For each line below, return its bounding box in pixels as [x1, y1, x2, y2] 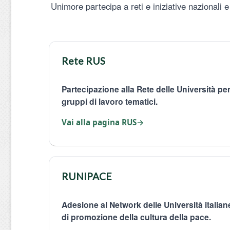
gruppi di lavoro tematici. [62, 95, 158, 108]
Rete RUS [62, 55, 105, 67]
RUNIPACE [62, 170, 112, 182]
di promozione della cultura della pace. [62, 210, 211, 223]
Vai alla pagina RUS [62, 117, 137, 128]
